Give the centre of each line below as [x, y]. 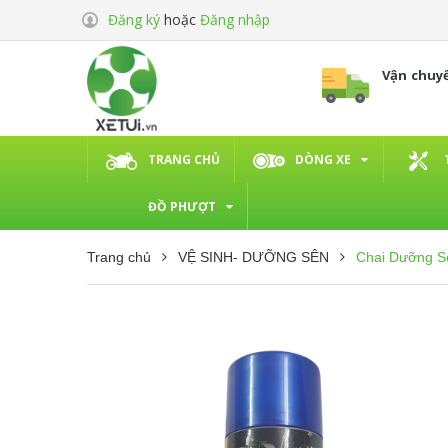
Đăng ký [134, 19]
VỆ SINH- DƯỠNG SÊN [253, 256]
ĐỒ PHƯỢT [182, 206]
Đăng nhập [235, 19]
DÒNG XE [323, 159]
